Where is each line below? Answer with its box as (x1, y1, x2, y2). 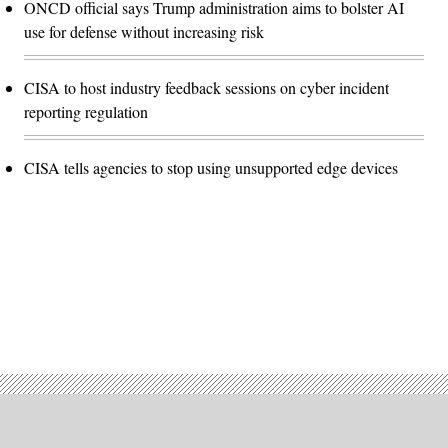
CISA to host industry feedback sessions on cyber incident (24, 77, 389, 99)
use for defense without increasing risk (24, 21, 264, 43)
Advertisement (222, 284, 314, 306)
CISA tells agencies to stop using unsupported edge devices (24, 157, 398, 179)
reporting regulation (24, 101, 148, 123)
